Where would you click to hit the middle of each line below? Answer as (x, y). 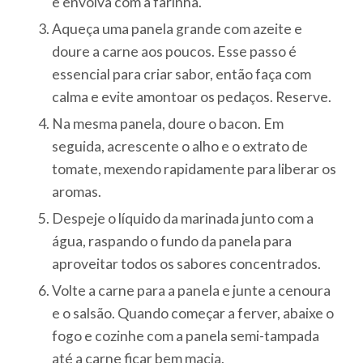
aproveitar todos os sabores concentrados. (187, 264)
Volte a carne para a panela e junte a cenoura (192, 291)
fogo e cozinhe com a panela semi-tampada (186, 336)
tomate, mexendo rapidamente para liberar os (194, 169)
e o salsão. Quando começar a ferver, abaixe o (193, 314)
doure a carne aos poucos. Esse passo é (175, 52)
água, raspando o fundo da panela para (172, 241)
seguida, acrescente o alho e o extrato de (180, 147)
